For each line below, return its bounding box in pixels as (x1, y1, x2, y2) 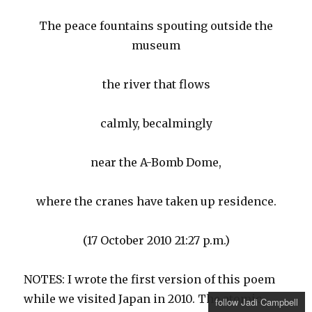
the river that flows (102, 77, 210, 92)
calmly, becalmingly (100, 116, 212, 131)
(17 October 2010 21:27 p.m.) (82, 233, 230, 248)
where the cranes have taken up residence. (36, 194, 276, 209)
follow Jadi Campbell (215, 295, 298, 309)
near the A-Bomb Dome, (91, 155, 221, 170)
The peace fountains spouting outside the (39, 19, 273, 33)
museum (132, 38, 180, 53)
